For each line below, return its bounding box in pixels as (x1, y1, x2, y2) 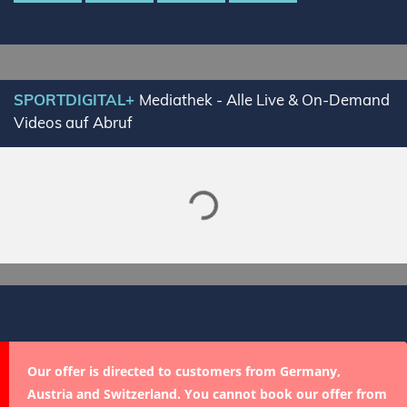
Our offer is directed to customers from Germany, (27, 362, 341, 380)
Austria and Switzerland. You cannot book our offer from (27, 385, 387, 402)
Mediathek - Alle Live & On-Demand (139, 90, 390, 109)
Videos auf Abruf (14, 113, 133, 132)
